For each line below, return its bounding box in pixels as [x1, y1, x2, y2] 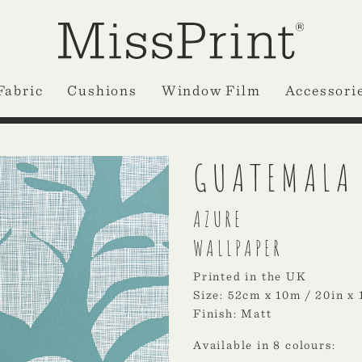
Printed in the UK [193, 269, 307, 284]
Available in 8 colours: [193, 338, 336, 352]
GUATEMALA [193, 154, 355, 200]
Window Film [161, 82, 261, 99]
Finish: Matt [193, 306, 272, 321]
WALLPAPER [193, 234, 284, 262]
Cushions [67, 82, 137, 99]
